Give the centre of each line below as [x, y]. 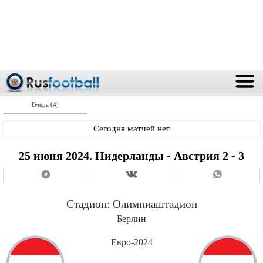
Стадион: [89, 204]
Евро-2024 [131, 242]
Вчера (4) [45, 104]
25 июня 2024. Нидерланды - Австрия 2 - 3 [131, 156]
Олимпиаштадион [155, 204]
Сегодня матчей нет [131, 129]
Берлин [131, 219]
